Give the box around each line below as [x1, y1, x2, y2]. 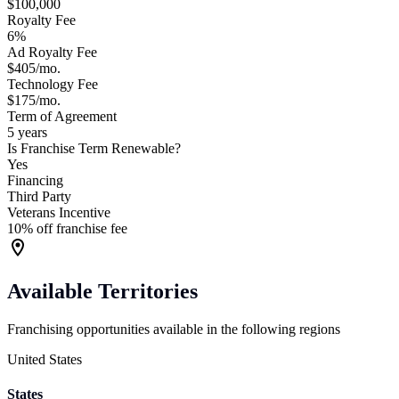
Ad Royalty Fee [7, 45, 97, 61]
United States [7, 351, 82, 367]
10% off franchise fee [7, 221, 127, 237]
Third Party [7, 189, 71, 205]
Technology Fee [7, 77, 98, 93]
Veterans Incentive [7, 205, 110, 221]
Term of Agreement [7, 109, 117, 125]
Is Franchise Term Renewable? [7, 141, 181, 157]
